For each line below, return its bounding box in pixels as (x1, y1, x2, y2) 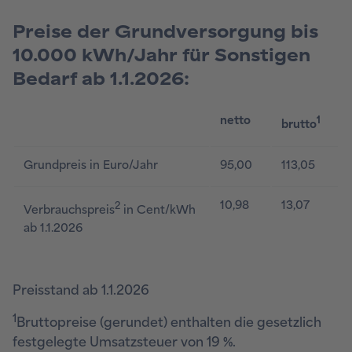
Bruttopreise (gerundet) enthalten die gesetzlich (16, 315, 321, 331)
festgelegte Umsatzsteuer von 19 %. (13, 335, 236, 350)
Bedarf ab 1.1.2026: (13, 69, 189, 89)
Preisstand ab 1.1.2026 (13, 283, 149, 299)
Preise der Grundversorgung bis (13, 22, 318, 42)
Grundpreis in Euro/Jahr (24, 158, 158, 172)
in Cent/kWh (120, 203, 196, 217)
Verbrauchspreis (24, 203, 115, 217)
